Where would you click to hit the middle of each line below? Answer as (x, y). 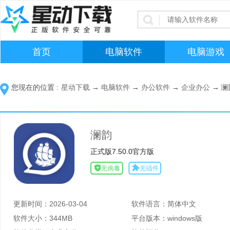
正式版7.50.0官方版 (122, 151)
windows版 (185, 218)
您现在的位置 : (35, 87)
